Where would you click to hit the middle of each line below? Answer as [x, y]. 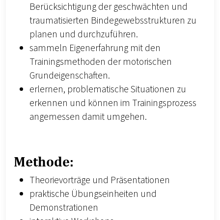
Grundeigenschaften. [70, 76]
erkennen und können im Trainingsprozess [113, 103]
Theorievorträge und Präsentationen [100, 180]
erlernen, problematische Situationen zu [108, 90]
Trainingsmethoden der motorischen [101, 62]
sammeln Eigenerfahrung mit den [95, 48]
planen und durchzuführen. [84, 35]
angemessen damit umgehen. [88, 117]
